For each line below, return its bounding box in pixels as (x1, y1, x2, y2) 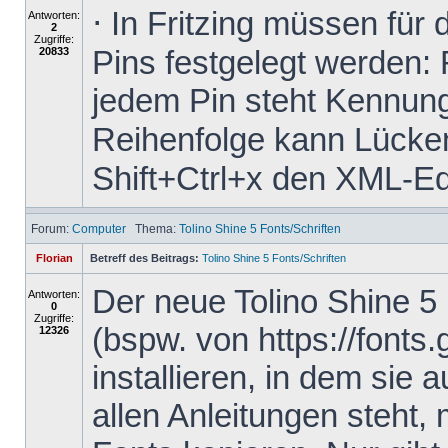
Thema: (126, 222, 179, 235)
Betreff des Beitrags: (90, 252, 199, 264)
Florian (35, 252, 73, 264)
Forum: (28, 222, 72, 235)
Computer (72, 222, 126, 235)
